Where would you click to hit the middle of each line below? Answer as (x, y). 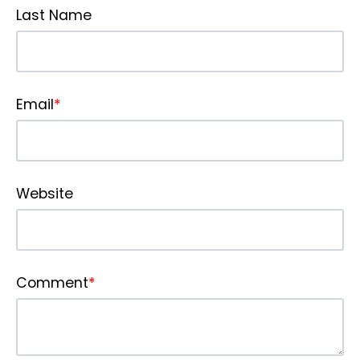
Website (45, 193)
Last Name (54, 15)
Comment (52, 282)
